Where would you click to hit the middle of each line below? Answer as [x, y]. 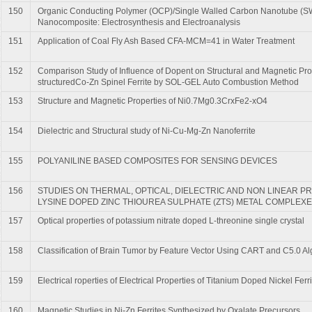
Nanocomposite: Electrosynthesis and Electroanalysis [139, 22]
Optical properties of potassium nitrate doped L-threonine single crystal [171, 220]
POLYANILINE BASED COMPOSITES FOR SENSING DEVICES [157, 161]
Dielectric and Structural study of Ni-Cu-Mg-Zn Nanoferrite [147, 131]
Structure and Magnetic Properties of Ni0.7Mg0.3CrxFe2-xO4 [153, 101]
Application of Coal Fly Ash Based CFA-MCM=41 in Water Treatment [166, 41]
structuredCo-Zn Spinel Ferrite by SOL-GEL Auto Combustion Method [168, 82]
